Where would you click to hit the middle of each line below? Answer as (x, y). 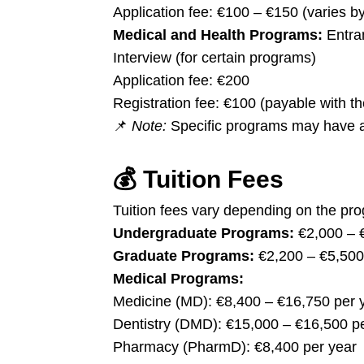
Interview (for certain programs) (214, 58)
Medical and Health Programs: (218, 35)
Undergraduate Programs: (204, 233)
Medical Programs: (178, 279)
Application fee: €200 (181, 80)
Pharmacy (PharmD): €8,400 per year (235, 347)
